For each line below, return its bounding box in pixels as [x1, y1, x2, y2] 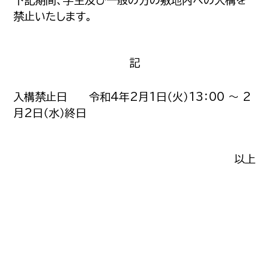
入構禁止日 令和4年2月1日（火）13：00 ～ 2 [13, 91, 252, 102]
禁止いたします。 [13, 11, 93, 22]
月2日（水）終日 [13, 107, 87, 118]
